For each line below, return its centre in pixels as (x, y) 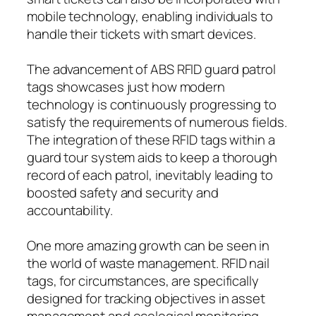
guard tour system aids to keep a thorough (152, 157)
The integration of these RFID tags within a (151, 139)
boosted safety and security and (123, 192)
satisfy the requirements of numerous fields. (157, 122)
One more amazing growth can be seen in (148, 245)
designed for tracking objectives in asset (146, 298)
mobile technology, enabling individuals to (150, 16)
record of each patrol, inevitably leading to (150, 175)
